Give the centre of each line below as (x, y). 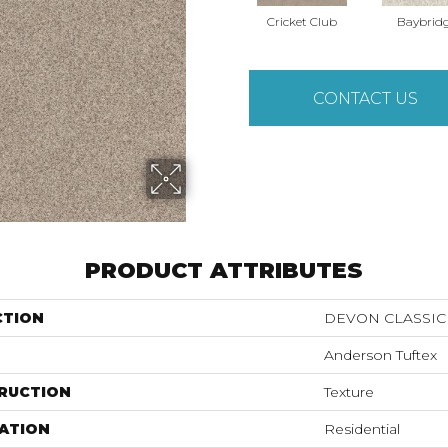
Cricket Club (301, 21)
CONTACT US (366, 98)
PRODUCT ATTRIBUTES (224, 270)
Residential (362, 429)
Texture (349, 392)
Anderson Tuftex (380, 355)
